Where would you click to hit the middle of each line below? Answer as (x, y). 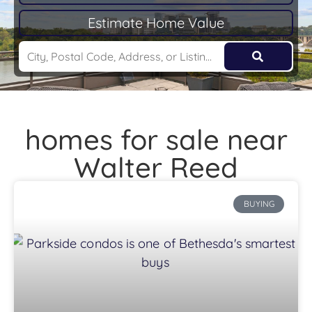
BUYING (259, 204)
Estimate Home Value (156, 23)
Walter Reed (156, 167)
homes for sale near (156, 139)
